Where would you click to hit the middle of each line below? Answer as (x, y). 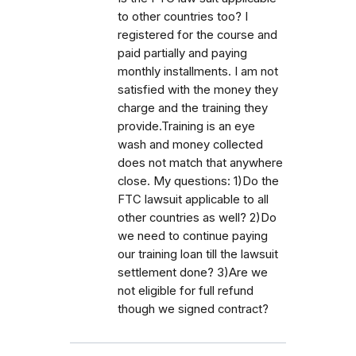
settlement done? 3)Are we (193, 272)
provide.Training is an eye (186, 126)
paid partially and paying (182, 53)
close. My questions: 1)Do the (198, 181)
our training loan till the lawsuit (198, 254)
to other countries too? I (183, 16)
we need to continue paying (193, 236)
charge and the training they (193, 108)
